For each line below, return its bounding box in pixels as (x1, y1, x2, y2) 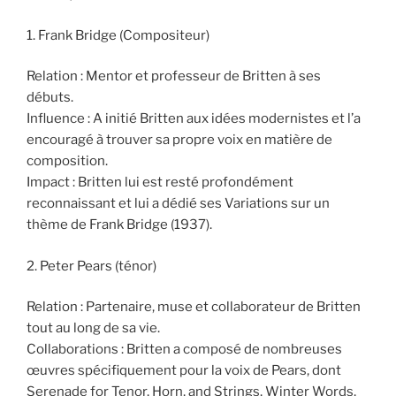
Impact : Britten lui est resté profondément (27, 174, 293, 191)
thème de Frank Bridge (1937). (27, 217, 212, 233)
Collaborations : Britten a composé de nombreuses (27, 341, 342, 358)
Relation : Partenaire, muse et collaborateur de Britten (27, 299, 361, 316)
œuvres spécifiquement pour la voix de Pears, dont (27, 362, 341, 379)
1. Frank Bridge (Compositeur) (27, 27, 209, 43)
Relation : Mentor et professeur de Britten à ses (27, 68, 321, 85)
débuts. (27, 89, 73, 106)
